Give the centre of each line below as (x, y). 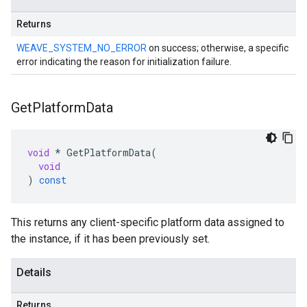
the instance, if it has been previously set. (110, 239)
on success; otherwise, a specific (218, 48)
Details (34, 272)
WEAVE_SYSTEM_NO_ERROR (82, 48)
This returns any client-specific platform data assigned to (148, 222)
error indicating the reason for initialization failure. (124, 62)
